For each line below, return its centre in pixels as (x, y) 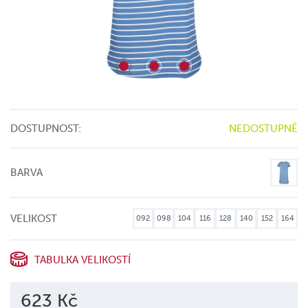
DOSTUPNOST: (46, 129)
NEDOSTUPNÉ (263, 129)
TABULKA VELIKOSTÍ (82, 260)
